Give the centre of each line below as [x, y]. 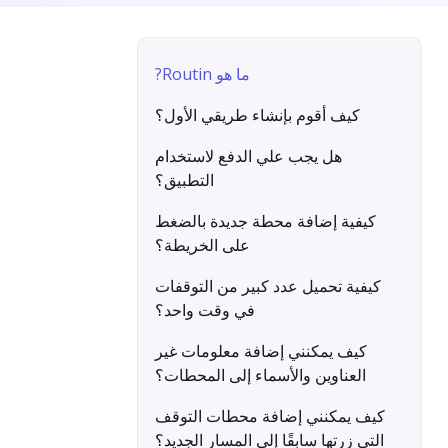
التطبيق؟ [184, 180]
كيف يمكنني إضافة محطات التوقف [270, 416]
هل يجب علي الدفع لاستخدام [248, 156]
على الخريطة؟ [202, 245]
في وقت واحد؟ [205, 310]
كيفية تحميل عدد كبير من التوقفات [268, 286]
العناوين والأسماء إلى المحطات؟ [260, 375]
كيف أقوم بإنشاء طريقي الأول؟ [257, 115]
